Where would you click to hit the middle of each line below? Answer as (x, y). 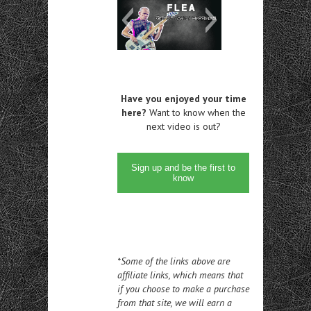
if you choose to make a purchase (183, 288)
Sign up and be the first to (183, 167)
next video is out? (183, 126)
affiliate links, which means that (180, 275)
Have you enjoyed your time (183, 98)
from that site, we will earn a (175, 302)
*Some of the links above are (174, 261)
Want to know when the (196, 112)
